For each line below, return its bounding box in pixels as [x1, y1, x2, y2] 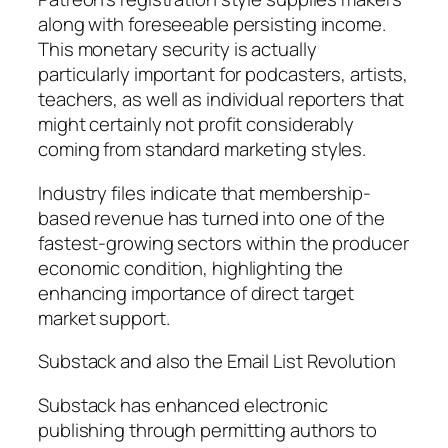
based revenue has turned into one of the [38, 204, 385, 231]
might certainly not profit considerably [38, 111, 355, 138]
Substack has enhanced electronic [38, 391, 328, 418]
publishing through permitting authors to [38, 416, 377, 443]
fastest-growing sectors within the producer [38, 229, 409, 256]
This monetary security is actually [38, 36, 317, 63]
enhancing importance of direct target [38, 279, 355, 306]
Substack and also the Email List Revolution [38, 348, 396, 375]
